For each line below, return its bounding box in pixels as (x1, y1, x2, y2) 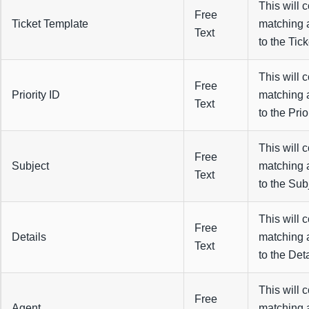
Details (11, 231, 46, 243)
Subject (11, 160, 49, 172)
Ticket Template (11, 18, 88, 30)
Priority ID (11, 89, 60, 101)
